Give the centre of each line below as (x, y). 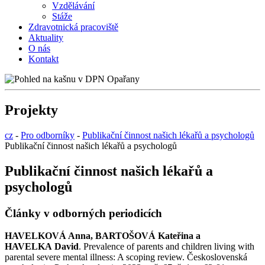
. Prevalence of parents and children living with (167, 247)
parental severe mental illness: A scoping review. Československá (126, 257)
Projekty (31, 110)
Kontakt (43, 59)
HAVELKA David (42, 247)
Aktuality (46, 37)
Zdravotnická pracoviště (73, 27)
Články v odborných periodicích (83, 213)
